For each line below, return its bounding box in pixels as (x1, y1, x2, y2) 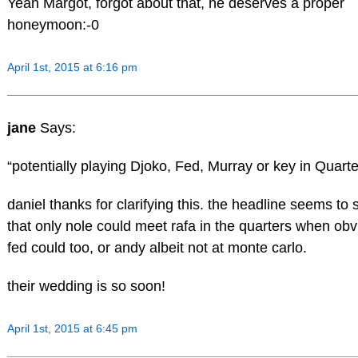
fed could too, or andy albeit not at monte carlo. (6, 239, 307, 256)
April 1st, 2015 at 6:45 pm (6, 322, 137, 336)
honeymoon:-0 (6, 16, 99, 33)
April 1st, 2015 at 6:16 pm (6, 61, 137, 74)
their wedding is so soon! (6, 277, 165, 294)
